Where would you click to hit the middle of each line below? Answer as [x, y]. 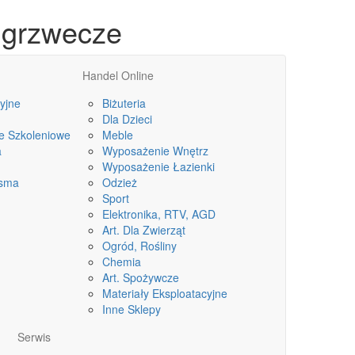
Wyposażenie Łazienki [158, 166]
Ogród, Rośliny [139, 246]
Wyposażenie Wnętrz [155, 151]
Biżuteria [124, 103]
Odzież [120, 182]
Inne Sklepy [132, 309]
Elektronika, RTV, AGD [159, 214]
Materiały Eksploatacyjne [165, 293]
